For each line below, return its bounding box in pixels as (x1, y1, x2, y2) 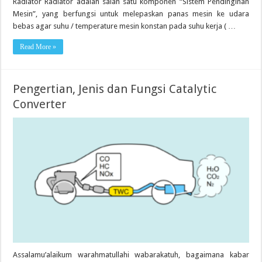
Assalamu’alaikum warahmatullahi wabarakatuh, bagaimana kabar (13, 250, 249, 260)
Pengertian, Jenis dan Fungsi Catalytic (13, 81, 217, 96)
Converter (13, 96, 67, 111)
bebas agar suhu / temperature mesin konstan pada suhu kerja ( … (13, 21, 236, 30)
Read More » (20, 42, 57, 51)
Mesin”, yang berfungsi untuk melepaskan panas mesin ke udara (13, 9, 249, 18)
